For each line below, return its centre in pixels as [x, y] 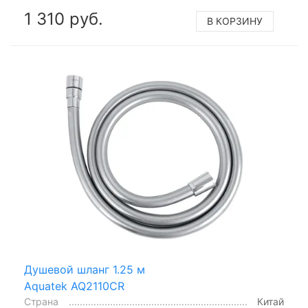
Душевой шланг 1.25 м [85, 269]
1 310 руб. [64, 19]
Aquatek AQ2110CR [74, 286]
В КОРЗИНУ [235, 21]
